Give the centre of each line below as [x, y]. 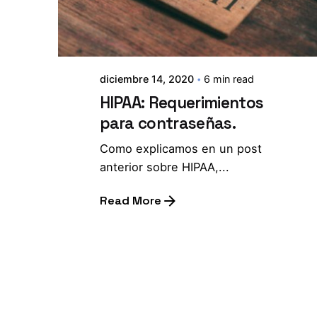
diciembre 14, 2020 [146, 79]
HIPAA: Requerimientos [181, 103]
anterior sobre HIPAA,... [164, 167]
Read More [130, 201]
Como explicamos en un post [180, 148]
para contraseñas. [167, 123]
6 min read [229, 79]
